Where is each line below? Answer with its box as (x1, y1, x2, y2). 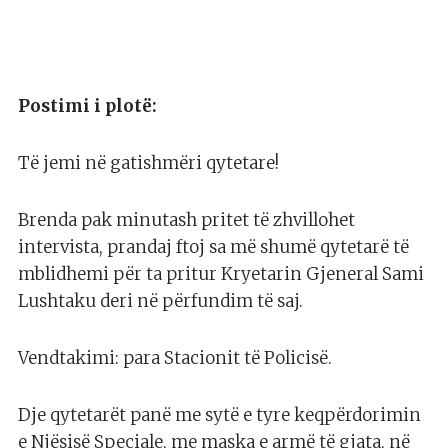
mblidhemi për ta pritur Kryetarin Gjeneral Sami (18, 263, 424, 286)
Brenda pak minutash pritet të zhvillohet (18, 209, 355, 232)
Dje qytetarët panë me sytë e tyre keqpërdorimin (18, 404, 421, 427)
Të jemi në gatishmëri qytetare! (18, 152, 279, 175)
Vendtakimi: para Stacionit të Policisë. (18, 347, 332, 370)
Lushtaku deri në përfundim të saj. (18, 290, 303, 313)
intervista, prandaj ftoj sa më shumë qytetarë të (18, 236, 409, 259)
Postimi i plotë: (18, 95, 157, 118)
